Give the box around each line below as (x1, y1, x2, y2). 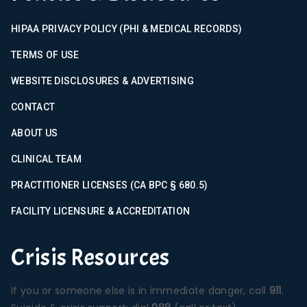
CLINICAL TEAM (11, 153, 82, 164)
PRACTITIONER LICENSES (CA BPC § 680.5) (11, 179, 208, 191)
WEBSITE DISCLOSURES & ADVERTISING (11, 75, 194, 86)
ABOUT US (11, 127, 58, 138)
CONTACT (11, 101, 56, 112)
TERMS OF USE (11, 49, 79, 60)
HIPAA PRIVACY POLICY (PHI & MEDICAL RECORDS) (11, 23, 243, 34)
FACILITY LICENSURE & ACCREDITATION (11, 205, 191, 217)
